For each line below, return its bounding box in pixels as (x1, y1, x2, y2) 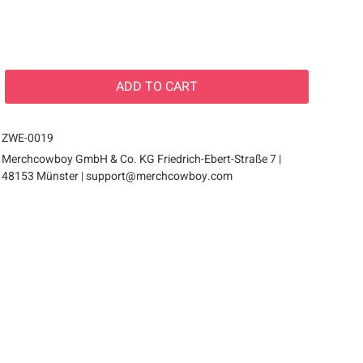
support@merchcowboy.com (86, 168, 233, 185)
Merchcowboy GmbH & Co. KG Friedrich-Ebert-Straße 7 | (2, 151, 282, 168)
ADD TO (116, 77, 163, 96)
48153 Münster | (2, 168, 87, 185)
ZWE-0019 (2, 130, 54, 147)
